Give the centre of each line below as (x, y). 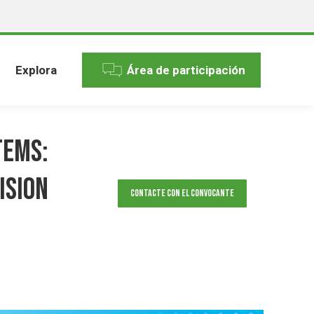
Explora (36, 70)
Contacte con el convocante (182, 193)
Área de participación (186, 70)
